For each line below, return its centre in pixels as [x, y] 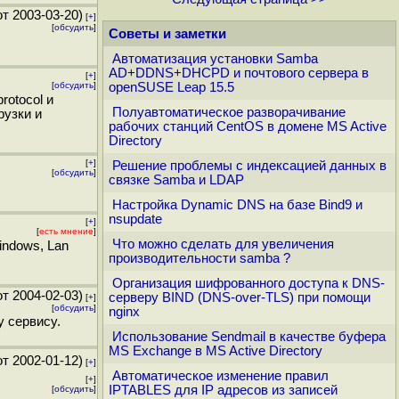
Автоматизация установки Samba [215, 59]
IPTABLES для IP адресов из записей [223, 390]
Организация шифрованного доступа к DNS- [248, 283]
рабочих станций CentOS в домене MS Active [248, 126]
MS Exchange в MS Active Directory [216, 351]
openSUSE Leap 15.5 [171, 87]
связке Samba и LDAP [176, 180]
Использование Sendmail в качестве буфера [249, 337]
